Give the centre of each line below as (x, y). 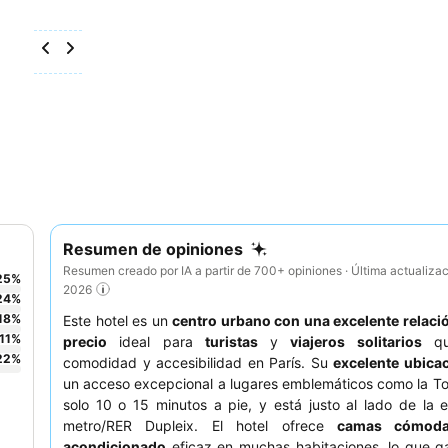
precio (85, 342)
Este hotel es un (117, 321)
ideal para (156, 342)
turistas (231, 342)
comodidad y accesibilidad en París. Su (198, 363)
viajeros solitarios (356, 342)
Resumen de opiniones (153, 249)
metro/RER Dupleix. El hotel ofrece (200, 426)
